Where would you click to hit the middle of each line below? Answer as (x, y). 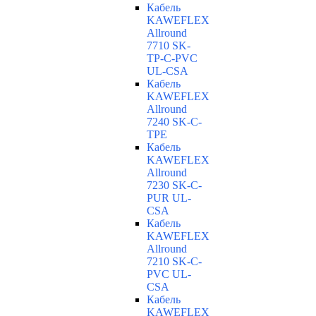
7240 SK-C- (174, 122)
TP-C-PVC (172, 59)
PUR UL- (169, 198)
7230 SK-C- (174, 186)
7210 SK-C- (174, 262)
